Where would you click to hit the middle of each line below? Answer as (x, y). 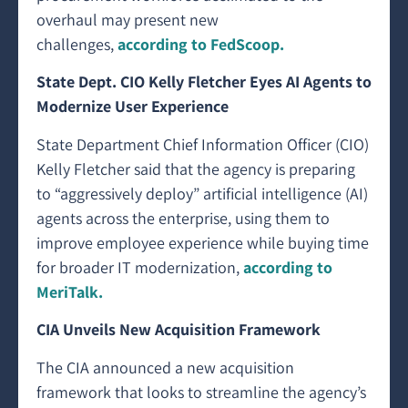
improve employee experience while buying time (203, 242)
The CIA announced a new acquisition (165, 367)
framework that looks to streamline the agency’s (201, 392)
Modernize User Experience (133, 107)
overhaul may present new (127, 20)
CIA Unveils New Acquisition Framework (178, 330)
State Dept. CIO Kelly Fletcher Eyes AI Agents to (204, 82)
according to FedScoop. (201, 44)
